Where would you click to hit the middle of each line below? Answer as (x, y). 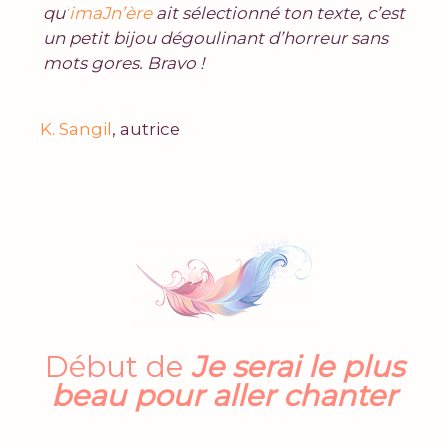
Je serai (245, 367)
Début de (117, 367)
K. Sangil (76, 129)
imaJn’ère (110, 13)
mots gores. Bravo (119, 63)
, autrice (146, 129)
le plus (355, 367)
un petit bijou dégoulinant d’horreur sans (215, 38)
